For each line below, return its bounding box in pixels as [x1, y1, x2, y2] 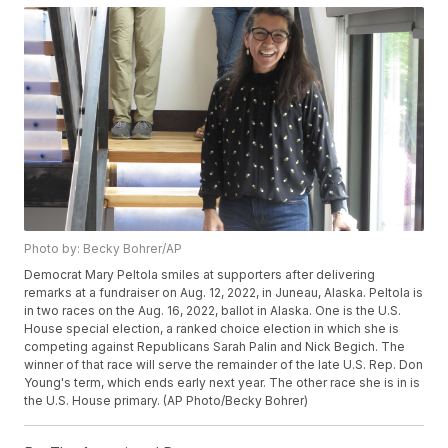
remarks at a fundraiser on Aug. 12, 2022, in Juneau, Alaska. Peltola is [24, 285, 424, 301]
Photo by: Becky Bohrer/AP [24, 241, 183, 257]
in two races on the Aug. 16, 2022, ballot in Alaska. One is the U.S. [24, 303, 402, 319]
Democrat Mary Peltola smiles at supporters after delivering [24, 267, 376, 283]
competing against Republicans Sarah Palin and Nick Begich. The [24, 339, 406, 355]
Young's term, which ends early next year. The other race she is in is [24, 375, 421, 391]
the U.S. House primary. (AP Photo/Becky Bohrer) [24, 393, 309, 409]
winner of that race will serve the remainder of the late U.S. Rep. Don [24, 357, 424, 373]
